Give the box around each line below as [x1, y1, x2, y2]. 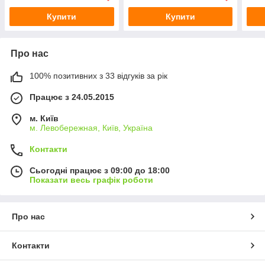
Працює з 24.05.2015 [30, 92, 114, 102]
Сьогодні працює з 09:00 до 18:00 [30, 165, 170, 175]
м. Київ [30, 113, 59, 123]
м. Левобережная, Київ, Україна [30, 122, 153, 132]
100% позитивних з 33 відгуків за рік [30, 70, 167, 80]
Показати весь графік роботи [30, 174, 153, 185]
